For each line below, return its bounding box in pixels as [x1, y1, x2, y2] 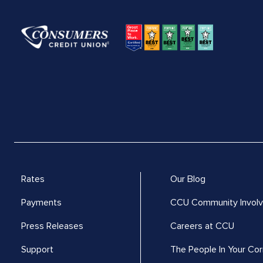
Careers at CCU [170, 220, 234, 232]
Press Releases [21, 220, 83, 232]
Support [21, 243, 53, 255]
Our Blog [170, 173, 205, 185]
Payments [21, 196, 62, 208]
